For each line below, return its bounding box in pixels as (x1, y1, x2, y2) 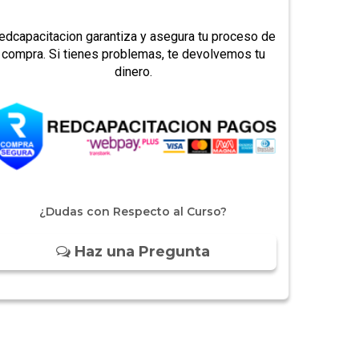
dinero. (114, 63, 152, 79)
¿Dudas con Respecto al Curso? (39, 204, 227, 219)
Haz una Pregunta (71, 243, 210, 261)
